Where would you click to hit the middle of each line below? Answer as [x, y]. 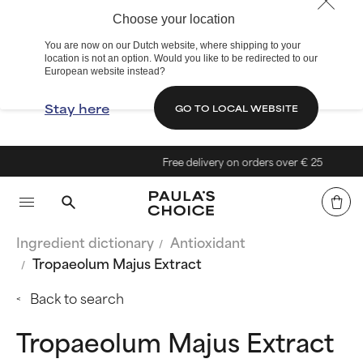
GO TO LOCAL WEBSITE [236, 107]
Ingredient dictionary [85, 241]
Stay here [77, 108]
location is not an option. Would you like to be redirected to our [181, 58]
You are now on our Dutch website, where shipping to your [173, 45]
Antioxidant [208, 241]
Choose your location [173, 19]
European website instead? [105, 71]
